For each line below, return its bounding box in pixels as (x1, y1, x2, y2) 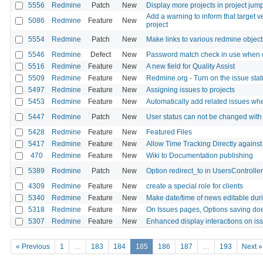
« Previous (16, 242, 50, 251)
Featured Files (146, 127, 192, 136)
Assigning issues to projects (146, 85, 235, 94)
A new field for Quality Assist (146, 62, 235, 70)
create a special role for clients (146, 181, 243, 190)
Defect (90, 50, 111, 59)
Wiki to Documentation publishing (146, 151, 253, 160)
